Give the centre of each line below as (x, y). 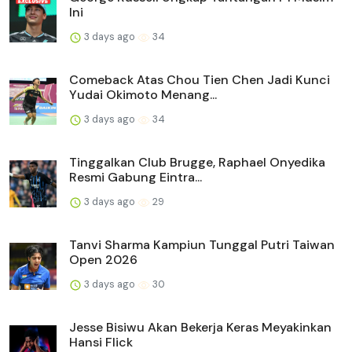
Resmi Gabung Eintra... (136, 178)
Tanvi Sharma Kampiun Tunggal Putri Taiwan (202, 245)
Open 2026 (103, 260)
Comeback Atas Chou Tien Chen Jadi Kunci (200, 80)
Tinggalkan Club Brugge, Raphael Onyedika (197, 163)
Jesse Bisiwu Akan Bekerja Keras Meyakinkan (200, 328)
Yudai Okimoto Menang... (143, 95)
